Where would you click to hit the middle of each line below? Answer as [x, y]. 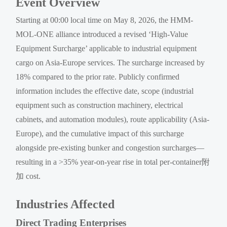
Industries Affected [65, 204]
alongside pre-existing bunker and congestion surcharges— [110, 147]
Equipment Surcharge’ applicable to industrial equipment [106, 48]
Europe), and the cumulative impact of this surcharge [100, 133]
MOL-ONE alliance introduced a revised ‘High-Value [102, 34]
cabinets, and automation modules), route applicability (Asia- [113, 119]
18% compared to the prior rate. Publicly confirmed [98, 77]
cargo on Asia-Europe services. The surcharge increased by [110, 62]
